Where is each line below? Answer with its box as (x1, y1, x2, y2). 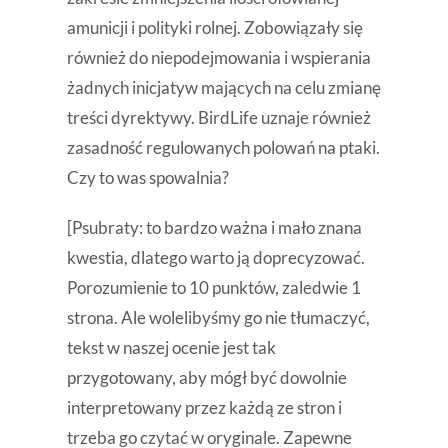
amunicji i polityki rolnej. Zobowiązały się (66, 17, 363, 39)
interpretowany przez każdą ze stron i (66, 397, 342, 419)
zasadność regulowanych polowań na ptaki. (66, 137, 380, 159)
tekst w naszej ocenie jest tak (66, 337, 276, 359)
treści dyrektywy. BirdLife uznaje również (66, 107, 371, 129)
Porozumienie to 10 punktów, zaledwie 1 (66, 277, 361, 299)
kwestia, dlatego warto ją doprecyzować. (66, 247, 365, 269)
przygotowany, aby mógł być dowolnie (66, 367, 347, 389)
